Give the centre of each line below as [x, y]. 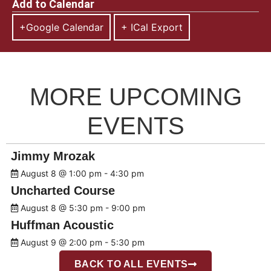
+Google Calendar [61, 28]
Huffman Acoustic [62, 225]
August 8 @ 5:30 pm [62, 208]
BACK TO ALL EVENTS [131, 264]
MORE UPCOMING [135, 97]
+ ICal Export [152, 28]
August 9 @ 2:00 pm [61, 243]
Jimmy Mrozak [53, 156]
